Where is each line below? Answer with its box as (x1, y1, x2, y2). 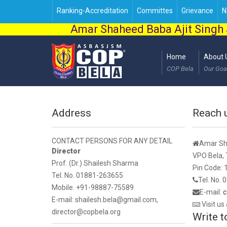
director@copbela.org (52, 208, 121, 216)
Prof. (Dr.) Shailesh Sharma (52, 159, 138, 167)
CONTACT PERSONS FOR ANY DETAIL (52, 137, 172, 145)
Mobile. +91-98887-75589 (52, 183, 134, 192)
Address (52, 107, 91, 119)
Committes (137, 7, 173, 15)
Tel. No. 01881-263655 (52, 171, 123, 179)
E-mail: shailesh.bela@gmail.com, (52, 196, 158, 204)
